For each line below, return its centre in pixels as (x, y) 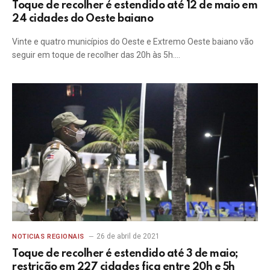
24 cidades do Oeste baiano (83, 18)
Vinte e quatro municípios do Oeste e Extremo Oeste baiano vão (133, 41)
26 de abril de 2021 (128, 236)
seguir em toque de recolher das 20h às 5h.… (96, 55)
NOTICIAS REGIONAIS (48, 237)
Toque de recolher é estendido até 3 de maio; (125, 254)
